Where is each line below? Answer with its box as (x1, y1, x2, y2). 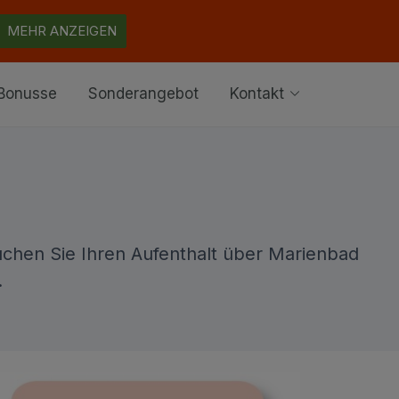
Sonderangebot (88, 85, 199, 103)
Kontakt (230, 85, 289, 103)
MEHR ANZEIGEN (7, 22, 117, 39)
